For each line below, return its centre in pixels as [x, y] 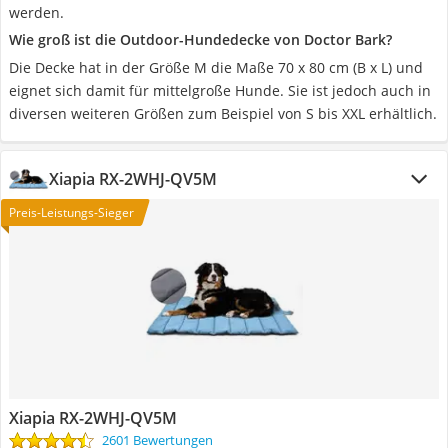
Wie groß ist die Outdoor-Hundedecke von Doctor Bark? [200, 39]
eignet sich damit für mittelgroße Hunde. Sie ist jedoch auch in [220, 90]
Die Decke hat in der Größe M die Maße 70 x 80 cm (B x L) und [216, 67]
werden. [36, 12]
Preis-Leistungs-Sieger [71, 212]
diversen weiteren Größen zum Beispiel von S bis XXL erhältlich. [223, 113]
